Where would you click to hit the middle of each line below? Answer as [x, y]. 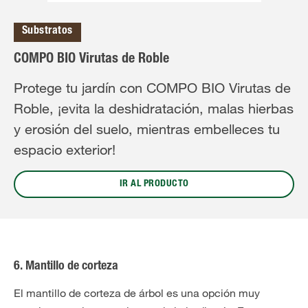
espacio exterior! [65, 150]
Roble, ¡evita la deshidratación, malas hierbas [154, 109]
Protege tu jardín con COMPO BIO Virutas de [152, 88]
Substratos [47, 32]
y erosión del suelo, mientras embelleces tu [147, 129]
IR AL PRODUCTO [154, 184]
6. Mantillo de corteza [66, 267]
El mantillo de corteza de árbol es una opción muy [137, 293]
